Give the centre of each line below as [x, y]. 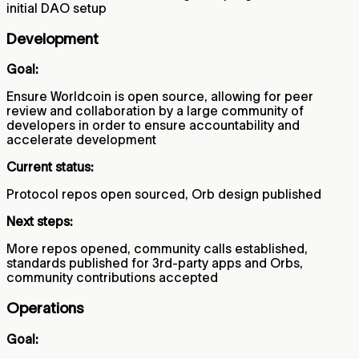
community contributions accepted [112, 278]
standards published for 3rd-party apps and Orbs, [155, 263]
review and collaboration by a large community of [155, 111]
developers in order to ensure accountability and [153, 125]
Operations [45, 309]
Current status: [50, 167]
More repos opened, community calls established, [157, 249]
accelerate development [81, 140]
